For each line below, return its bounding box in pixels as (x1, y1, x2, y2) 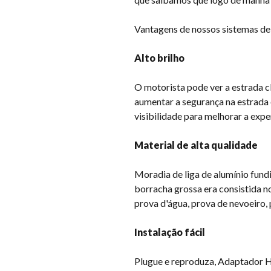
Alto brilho (134, 51, 184, 64)
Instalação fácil (134, 226, 205, 238)
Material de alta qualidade (134, 139, 258, 151)
